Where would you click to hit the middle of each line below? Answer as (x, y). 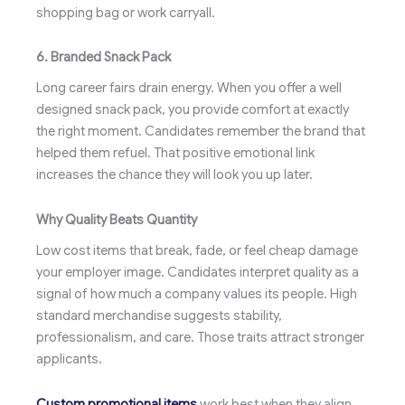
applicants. (69, 359)
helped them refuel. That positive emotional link (175, 153)
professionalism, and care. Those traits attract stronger (200, 338)
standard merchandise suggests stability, (159, 316)
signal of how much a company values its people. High (197, 294)
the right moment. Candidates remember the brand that (201, 132)
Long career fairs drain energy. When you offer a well (189, 88)
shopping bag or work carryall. (126, 12)
